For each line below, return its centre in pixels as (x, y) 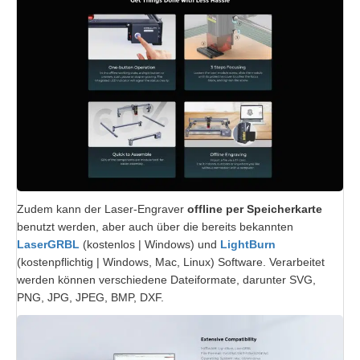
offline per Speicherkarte (255, 209)
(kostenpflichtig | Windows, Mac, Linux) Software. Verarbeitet (171, 262)
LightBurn (248, 245)
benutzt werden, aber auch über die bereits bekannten (155, 227)
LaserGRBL (48, 245)
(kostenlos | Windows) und (150, 245)
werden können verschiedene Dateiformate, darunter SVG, (166, 280)
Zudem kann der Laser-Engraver (102, 209)
